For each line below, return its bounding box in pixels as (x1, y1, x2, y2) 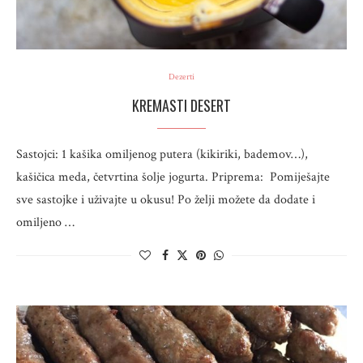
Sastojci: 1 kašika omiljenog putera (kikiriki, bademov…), (16, 146, 308, 163)
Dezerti (169, 71, 194, 83)
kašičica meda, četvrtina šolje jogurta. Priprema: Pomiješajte (16, 169, 330, 186)
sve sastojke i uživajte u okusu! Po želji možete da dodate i (16, 191, 315, 208)
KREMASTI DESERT (132, 95, 231, 116)
